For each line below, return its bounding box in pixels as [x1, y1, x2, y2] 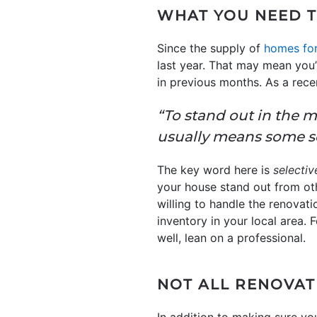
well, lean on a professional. [157, 230, 306, 245]
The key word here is [157, 162, 273, 177]
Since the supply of [157, 40, 264, 55]
